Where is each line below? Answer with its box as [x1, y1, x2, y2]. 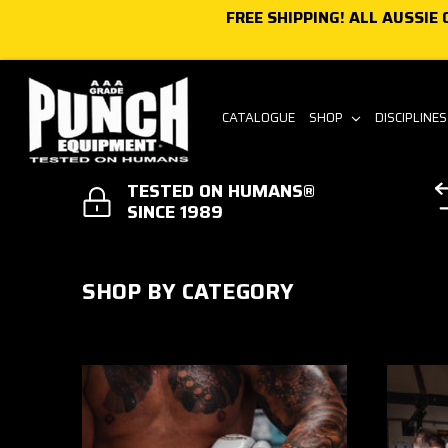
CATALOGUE [222, 107, 296, 128]
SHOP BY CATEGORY [82, 274, 295, 309]
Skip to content [37, 13, 131, 35]
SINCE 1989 [127, 198, 224, 226]
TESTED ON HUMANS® [127, 177, 316, 205]
